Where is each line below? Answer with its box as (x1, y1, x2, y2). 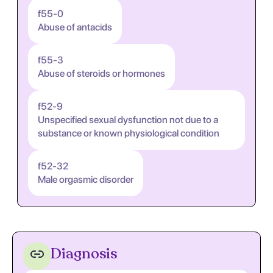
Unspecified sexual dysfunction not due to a (38, 114, 218, 126)
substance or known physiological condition (38, 127, 219, 139)
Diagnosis (51, 243, 117, 264)
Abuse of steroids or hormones (38, 68, 165, 79)
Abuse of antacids (38, 21, 112, 33)
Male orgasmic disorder (38, 174, 133, 185)
